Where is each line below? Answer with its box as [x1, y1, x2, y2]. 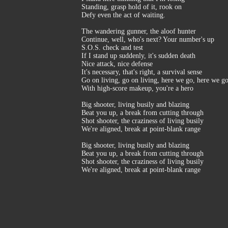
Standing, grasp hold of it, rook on [81, 3, 182, 11]
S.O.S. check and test [81, 44, 143, 51]
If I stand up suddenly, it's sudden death [81, 52, 195, 60]
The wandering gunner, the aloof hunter [81, 27, 196, 35]
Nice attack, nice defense [81, 60, 153, 68]
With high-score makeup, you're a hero [81, 84, 193, 92]
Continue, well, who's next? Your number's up [81, 36, 214, 43]
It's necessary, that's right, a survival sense [81, 68, 202, 76]
